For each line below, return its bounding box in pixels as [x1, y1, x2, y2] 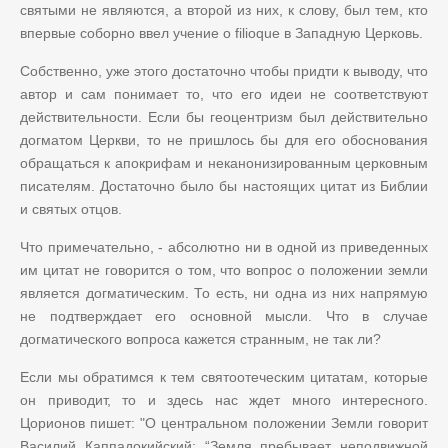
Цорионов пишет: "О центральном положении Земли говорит [20, 414, 428, 431]
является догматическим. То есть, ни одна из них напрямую [20, 284, 428, 301]
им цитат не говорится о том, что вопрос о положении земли [20, 261, 428, 278]
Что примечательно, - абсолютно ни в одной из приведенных [20, 238, 428, 255]
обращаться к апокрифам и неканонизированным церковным [20, 154, 428, 171]
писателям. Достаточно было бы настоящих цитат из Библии [20, 177, 428, 194]
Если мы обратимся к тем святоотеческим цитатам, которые [20, 368, 428, 385]
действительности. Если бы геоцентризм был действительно [20, 108, 428, 125]
